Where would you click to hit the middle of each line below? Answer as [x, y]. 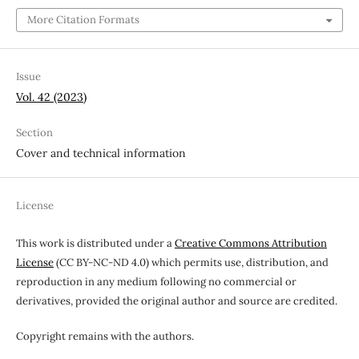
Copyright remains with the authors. [105, 336]
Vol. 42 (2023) [51, 97]
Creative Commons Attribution [250, 243]
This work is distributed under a [95, 243]
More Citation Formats [83, 19]
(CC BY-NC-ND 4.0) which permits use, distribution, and [191, 262]
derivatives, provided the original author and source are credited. [176, 301]
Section [34, 132]
